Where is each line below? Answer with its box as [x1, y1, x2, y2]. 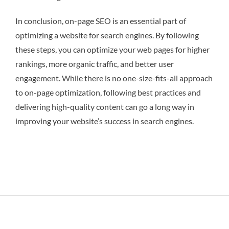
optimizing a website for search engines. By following [15, 30, 199, 40]
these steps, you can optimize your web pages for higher [15, 44, 210, 55]
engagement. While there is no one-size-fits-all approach [15, 73, 213, 83]
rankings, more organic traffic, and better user [15, 59, 174, 69]
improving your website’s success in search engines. [15, 116, 194, 126]
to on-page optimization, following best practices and [15, 87, 201, 98]
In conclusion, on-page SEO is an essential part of [15, 16, 186, 26]
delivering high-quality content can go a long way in [15, 102, 194, 112]
